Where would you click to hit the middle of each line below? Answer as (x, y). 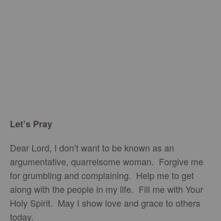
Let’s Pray (31, 124)
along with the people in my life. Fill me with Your (107, 189)
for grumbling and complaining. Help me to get (102, 175)
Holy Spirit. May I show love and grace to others (105, 203)
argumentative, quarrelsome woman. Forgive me (107, 161)
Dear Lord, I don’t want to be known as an (92, 147)
